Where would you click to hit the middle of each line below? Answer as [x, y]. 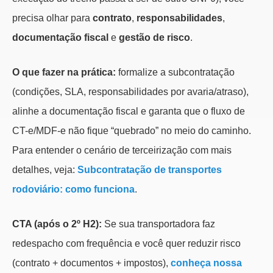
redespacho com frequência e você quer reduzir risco [126, 244]
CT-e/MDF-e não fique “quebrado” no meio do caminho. [132, 131]
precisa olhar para [52, 18]
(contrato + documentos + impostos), [91, 263]
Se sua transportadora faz [158, 224]
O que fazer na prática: [64, 73]
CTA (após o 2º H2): [57, 224]
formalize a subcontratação [175, 73]
